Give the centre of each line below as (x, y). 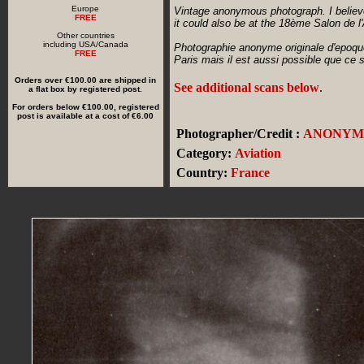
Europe (86, 9)
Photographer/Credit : (238, 134)
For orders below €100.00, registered (86, 107)
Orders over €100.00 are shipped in (86, 80)
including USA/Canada (86, 44)
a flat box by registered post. (86, 89)
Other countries (86, 35)
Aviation (258, 153)
